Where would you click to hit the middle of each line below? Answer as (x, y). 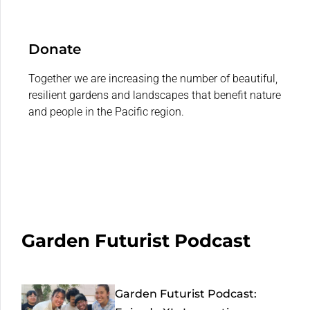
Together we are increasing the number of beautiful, (153, 78)
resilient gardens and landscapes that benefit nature (155, 95)
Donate (55, 49)
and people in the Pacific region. (106, 111)
